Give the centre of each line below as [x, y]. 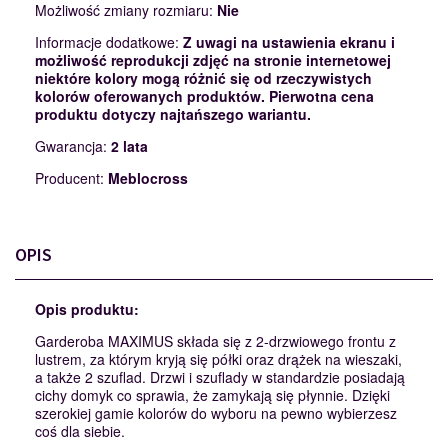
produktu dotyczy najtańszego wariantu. [173, 114]
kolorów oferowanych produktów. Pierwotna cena [204, 96]
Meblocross [148, 178]
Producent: [71, 178]
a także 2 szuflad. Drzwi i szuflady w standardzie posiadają [220, 377]
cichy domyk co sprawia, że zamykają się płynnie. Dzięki [212, 395]
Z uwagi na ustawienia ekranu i [289, 42]
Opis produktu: [87, 309]
